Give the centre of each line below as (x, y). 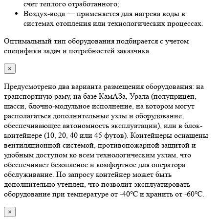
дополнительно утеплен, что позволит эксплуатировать (97, 184)
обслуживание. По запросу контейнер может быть (88, 174)
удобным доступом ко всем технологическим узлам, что (98, 154)
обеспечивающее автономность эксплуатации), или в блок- (103, 125)
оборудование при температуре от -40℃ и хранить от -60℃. (104, 194)
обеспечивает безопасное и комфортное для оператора (95, 164)
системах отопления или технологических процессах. (113, 23)
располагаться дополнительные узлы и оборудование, (94, 115)
